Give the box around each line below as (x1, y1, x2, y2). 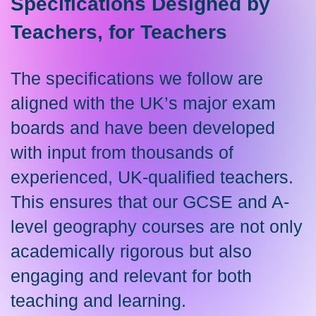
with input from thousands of (11, 142, 233, 162)
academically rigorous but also (11, 241, 252, 261)
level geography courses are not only (11, 217, 303, 236)
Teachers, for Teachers (11, 21, 227, 43)
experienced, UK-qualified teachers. (11, 167, 293, 187)
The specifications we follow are (11, 68, 263, 88)
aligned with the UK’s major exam (11, 93, 276, 113)
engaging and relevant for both (11, 266, 252, 286)
